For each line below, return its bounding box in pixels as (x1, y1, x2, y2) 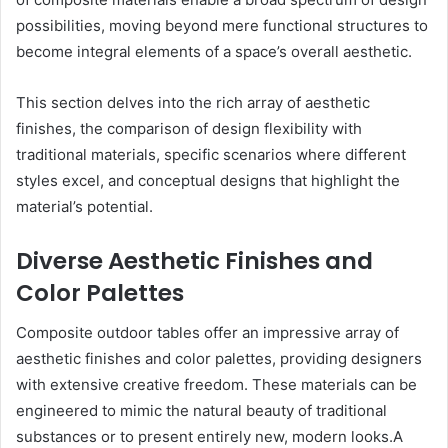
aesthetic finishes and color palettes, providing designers (16, 349, 422, 369)
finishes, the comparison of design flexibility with (16, 118, 362, 138)
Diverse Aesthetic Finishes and (16, 244, 373, 277)
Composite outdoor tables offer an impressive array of (16, 323, 399, 343)
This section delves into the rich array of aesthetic (16, 92, 370, 112)
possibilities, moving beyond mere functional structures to (16, 15, 428, 35)
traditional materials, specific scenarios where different (16, 144, 406, 164)
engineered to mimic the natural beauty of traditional (16, 401, 387, 421)
